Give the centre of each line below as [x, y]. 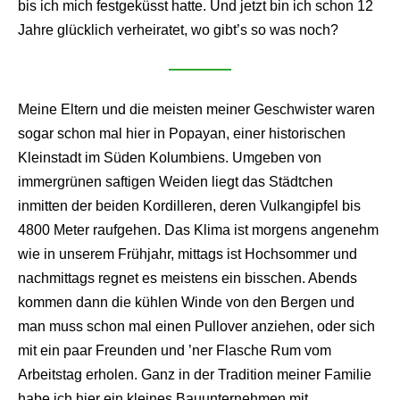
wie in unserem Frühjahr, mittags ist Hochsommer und [187, 254]
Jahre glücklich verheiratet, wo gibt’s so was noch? [178, 29]
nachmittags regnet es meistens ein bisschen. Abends [187, 278]
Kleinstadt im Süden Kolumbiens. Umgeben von [170, 157]
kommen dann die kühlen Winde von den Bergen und [186, 302]
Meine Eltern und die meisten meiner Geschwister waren [196, 109]
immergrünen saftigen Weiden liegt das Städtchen [175, 181]
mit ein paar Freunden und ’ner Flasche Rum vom [175, 350]
